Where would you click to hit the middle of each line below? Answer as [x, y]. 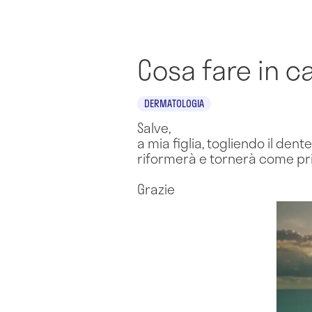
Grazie [156, 189]
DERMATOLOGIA [174, 103]
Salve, [154, 127]
